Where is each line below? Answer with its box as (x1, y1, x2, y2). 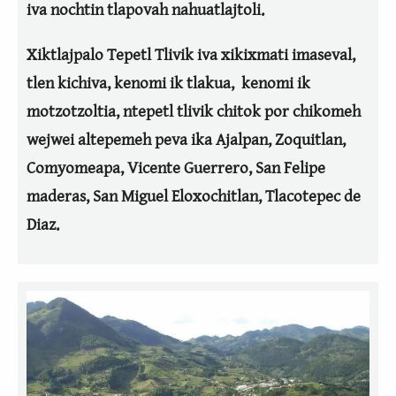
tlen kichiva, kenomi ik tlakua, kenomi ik (27, 72, 310, 93)
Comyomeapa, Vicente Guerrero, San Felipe (27, 157, 325, 178)
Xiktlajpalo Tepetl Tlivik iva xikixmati (27, 44, 288, 65)
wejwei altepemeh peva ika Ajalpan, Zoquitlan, (27, 129, 346, 149)
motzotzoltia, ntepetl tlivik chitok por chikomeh (27, 101, 361, 121)
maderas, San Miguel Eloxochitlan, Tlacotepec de (27, 186, 361, 206)
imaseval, (288, 44, 355, 65)
